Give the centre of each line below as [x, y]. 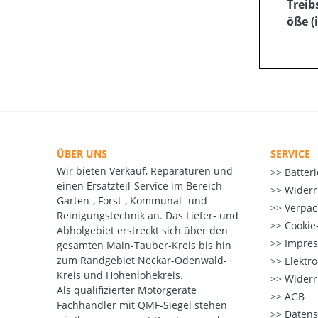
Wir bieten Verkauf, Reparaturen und [145, 171]
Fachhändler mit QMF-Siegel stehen [142, 305]
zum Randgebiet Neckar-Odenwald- [142, 261]
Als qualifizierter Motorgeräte [127, 290]
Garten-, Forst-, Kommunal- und [132, 201]
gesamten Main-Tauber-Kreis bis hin [144, 246]
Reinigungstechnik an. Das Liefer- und [148, 216]
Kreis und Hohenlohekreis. [121, 275]
